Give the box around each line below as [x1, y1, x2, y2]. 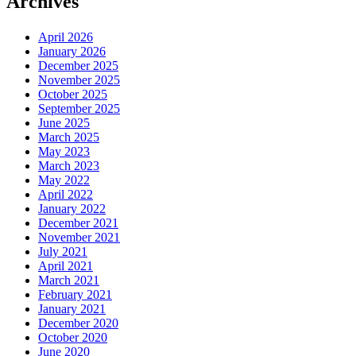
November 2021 [38, 230, 120, 244]
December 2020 [38, 315, 118, 330]
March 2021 [38, 273, 99, 287]
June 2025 [38, 115, 90, 130]
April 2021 [38, 258, 93, 273]
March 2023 [38, 158, 99, 172]
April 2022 [38, 187, 93, 201]
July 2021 [38, 244, 87, 258]
